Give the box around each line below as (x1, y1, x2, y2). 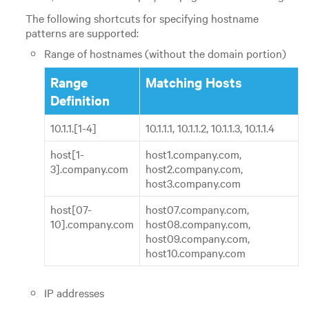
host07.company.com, (145, 201, 249, 217)
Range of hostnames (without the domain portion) (43, 45, 286, 61)
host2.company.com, (145, 161, 243, 177)
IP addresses (43, 285, 104, 301)
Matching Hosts (145, 73, 242, 92)
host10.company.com (145, 245, 246, 261)
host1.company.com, (145, 146, 241, 162)
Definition (50, 91, 110, 110)
